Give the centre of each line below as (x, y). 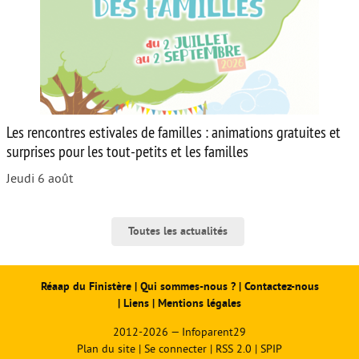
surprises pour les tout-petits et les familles (127, 151)
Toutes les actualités (178, 232)
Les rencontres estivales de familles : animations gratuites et (173, 132)
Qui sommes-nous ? (189, 287)
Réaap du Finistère (86, 287)
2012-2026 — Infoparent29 (179, 332)
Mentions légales (200, 304)
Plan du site (106, 349)
